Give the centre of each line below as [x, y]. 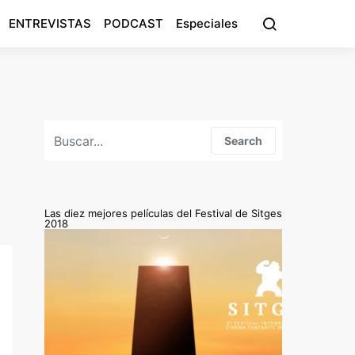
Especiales [207, 23]
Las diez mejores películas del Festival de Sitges [163, 213]
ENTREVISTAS [50, 23]
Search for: [72, 128]
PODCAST [134, 23]
